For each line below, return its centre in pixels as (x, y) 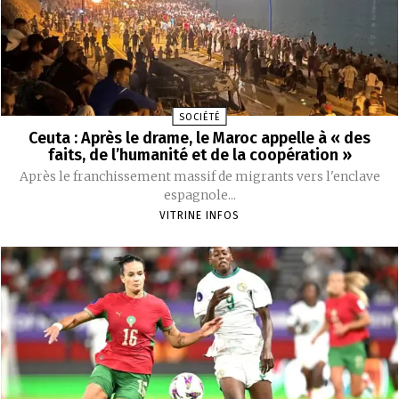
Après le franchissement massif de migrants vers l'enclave (199, 176)
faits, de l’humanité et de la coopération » (199, 155)
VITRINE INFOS (199, 215)
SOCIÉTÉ (199, 117)
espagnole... (199, 195)
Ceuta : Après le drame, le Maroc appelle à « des (199, 138)
